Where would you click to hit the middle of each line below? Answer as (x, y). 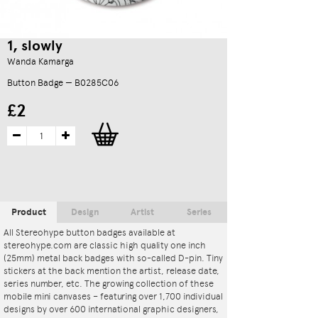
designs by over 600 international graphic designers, (111, 309)
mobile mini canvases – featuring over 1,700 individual (113, 297)
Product (28, 213)
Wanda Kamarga (40, 62)
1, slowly (35, 46)
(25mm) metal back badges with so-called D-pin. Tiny (113, 258)
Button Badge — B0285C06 (63, 83)
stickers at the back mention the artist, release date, (111, 271)
